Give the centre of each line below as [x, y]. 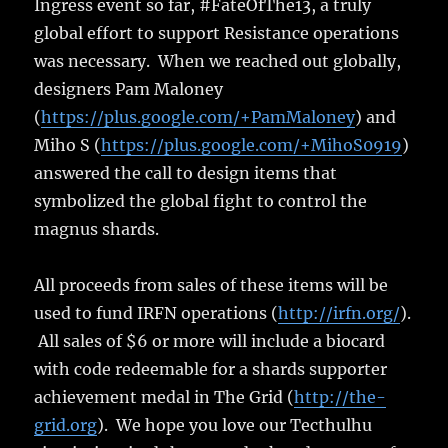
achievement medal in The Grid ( [164, 396]
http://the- [340, 396]
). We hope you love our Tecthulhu [235, 424]
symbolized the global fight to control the [201, 200]
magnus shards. [97, 228]
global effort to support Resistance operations [217, 32]
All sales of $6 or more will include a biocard [210, 340]
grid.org [66, 424]
